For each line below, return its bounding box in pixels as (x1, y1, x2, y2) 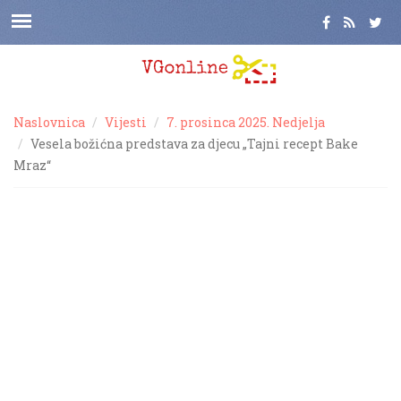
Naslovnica (13, 114, 85, 131)
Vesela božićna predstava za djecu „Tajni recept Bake (30, 135, 358, 152)
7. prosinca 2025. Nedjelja (166, 114, 325, 131)
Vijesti (105, 114, 147, 131)
